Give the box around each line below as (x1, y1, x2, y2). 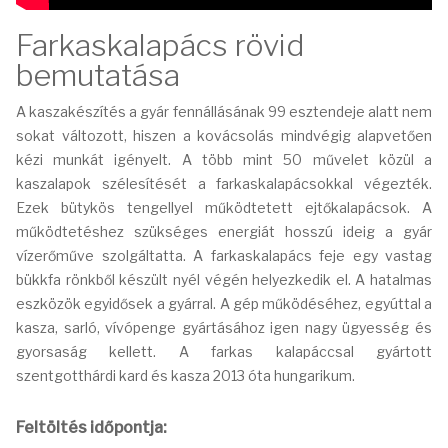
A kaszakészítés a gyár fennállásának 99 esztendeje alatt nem (16, 103, 432, 120)
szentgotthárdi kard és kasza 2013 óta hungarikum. (16, 367, 355, 384)
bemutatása (16, 57, 180, 93)
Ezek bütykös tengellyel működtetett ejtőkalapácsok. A (16, 199, 432, 216)
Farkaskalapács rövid (16, 27, 304, 63)
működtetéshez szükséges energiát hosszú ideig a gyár (16, 223, 432, 240)
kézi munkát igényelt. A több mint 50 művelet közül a (16, 151, 432, 168)
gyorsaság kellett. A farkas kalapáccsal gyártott (16, 343, 432, 360)
